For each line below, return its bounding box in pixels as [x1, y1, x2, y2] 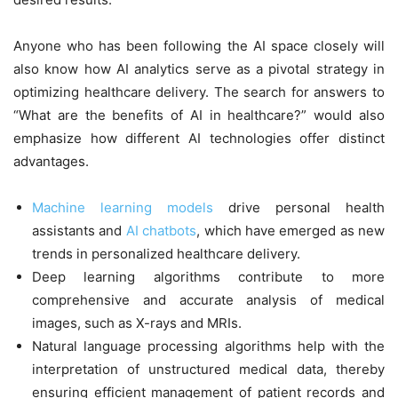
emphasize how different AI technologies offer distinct [13, 129, 385, 147]
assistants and [32, 221, 126, 239]
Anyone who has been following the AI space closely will [13, 36, 385, 54]
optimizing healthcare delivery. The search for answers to [13, 83, 385, 100]
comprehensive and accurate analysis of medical [32, 291, 385, 308]
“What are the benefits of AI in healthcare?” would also [13, 106, 385, 123]
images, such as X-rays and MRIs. [32, 314, 242, 331]
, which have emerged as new [196, 221, 385, 239]
